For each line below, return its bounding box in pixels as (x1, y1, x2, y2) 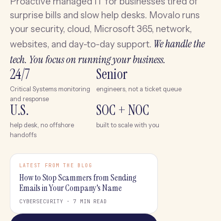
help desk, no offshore (10, 121, 74, 129)
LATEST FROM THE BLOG (19, 162, 92, 169)
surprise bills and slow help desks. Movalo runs (10, 9, 200, 21)
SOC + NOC (96, 101, 149, 119)
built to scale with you (96, 121, 159, 129)
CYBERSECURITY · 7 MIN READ (19, 198, 107, 205)
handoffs (10, 131, 37, 139)
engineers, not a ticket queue (96, 85, 182, 93)
